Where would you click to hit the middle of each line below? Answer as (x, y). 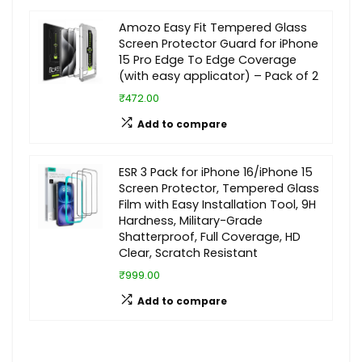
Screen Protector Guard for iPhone (219, 44)
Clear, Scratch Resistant (188, 253)
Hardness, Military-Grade (191, 221)
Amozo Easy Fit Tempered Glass (213, 27)
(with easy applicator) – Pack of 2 (219, 76)
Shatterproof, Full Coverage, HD (210, 237)
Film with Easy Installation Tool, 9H (217, 204)
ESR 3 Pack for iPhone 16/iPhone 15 (216, 172)
